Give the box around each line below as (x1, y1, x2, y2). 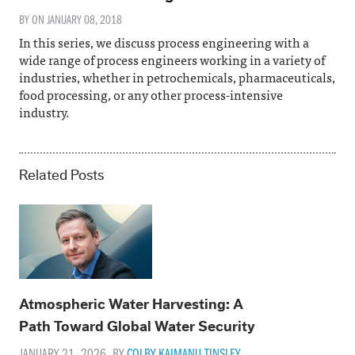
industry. (19, 101, 72, 122)
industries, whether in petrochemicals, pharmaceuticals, (19, 66, 335, 87)
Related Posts (19, 167, 104, 183)
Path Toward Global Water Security (19, 319, 255, 334)
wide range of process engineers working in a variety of (19, 48, 325, 70)
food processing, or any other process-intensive (19, 83, 283, 105)
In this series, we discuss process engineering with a (19, 31, 309, 52)
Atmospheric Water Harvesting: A (19, 296, 243, 312)
